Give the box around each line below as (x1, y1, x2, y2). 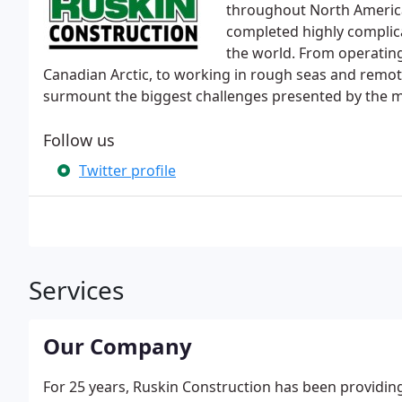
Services (29, 273, 124, 307)
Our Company (43, 331, 192, 361)
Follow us (43, 129, 115, 151)
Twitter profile (79, 161, 176, 180)
